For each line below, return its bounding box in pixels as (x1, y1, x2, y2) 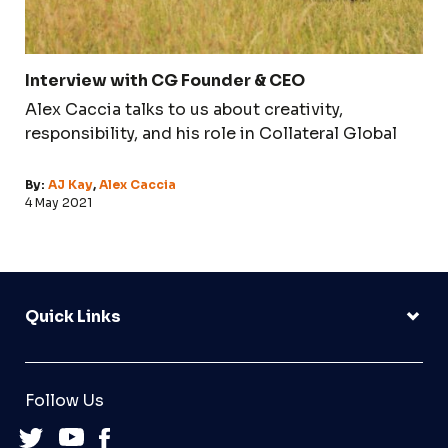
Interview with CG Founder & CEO (25, 69, 305, 91)
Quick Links (25, 305, 121, 327)
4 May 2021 (25, 194, 92, 210)
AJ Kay (48, 176, 93, 192)
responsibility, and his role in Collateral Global (25, 122, 397, 144)
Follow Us (25, 389, 104, 411)
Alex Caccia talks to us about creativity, (25, 98, 343, 120)
